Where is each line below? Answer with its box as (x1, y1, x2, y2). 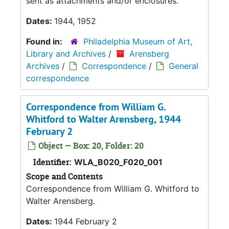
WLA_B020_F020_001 (74, 156, 163, 167)
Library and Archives (26, 48, 106, 59)
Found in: (26, 36, 64, 47)
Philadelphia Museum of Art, (83, 36, 192, 47)
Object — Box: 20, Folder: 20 (36, 140, 144, 151)
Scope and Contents (26, 170, 103, 182)
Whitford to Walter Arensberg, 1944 (26, 112, 181, 126)
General (169, 60, 198, 71)
